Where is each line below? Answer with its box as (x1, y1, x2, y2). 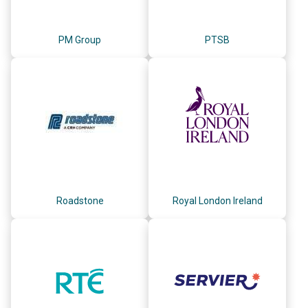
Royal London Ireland (172, 195, 263, 206)
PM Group (58, 34, 101, 45)
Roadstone (56, 195, 104, 206)
